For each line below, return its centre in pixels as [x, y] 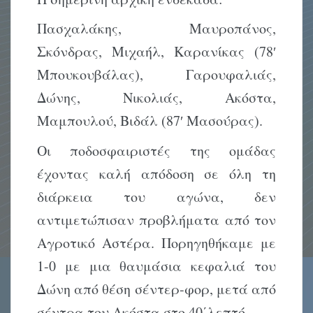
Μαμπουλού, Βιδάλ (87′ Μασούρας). [150, 121]
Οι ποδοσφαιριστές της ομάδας [156, 150]
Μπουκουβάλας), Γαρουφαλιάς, [156, 75]
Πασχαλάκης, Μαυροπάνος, [156, 29]
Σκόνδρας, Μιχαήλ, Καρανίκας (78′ [156, 52]
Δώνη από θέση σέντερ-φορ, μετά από [156, 289]
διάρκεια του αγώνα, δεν [156, 196]
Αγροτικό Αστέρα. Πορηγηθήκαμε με [156, 242]
